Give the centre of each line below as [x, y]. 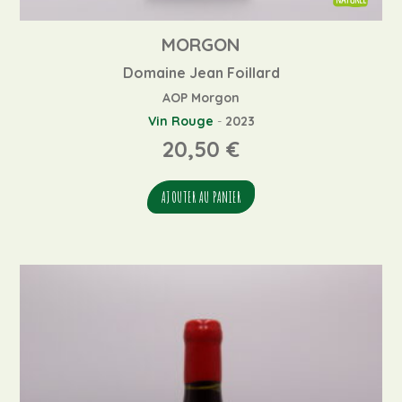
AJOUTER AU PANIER [201, 197]
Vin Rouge [180, 121]
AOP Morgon [201, 97]
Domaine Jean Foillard [201, 72]
